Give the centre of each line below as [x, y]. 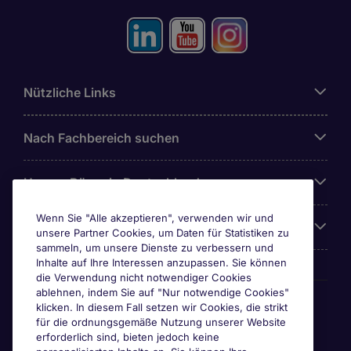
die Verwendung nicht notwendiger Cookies [144, 277]
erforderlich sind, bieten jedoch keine [128, 337]
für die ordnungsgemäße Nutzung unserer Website [161, 322]
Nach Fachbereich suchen [101, 138]
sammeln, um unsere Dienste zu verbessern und [155, 248]
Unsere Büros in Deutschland [112, 183]
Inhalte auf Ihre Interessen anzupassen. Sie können [161, 262]
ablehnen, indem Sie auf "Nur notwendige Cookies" [163, 292]
